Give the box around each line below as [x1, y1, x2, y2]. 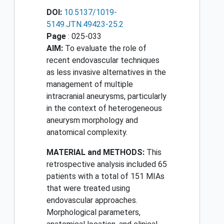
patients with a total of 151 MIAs [46, 171, 164, 181]
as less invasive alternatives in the [46, 67, 166, 77]
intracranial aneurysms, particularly [46, 91, 166, 101]
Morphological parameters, [46, 207, 140, 217]
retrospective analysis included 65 [46, 159, 167, 169]
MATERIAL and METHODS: [46, 147, 146, 157]
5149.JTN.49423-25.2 [46, 19, 123, 29]
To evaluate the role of [65, 43, 146, 53]
